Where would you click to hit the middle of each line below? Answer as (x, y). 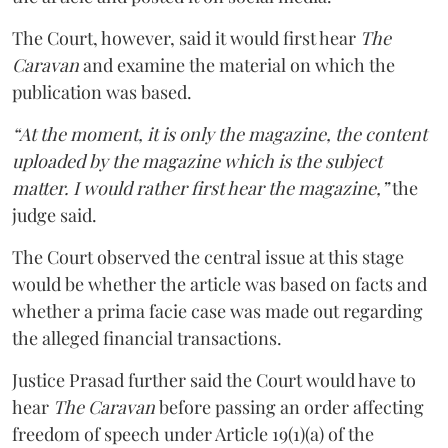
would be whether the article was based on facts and (219, 284)
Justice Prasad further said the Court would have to (214, 380)
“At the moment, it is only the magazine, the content (219, 134)
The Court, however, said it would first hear (186, 38)
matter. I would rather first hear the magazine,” (200, 188)
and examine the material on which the (237, 65)
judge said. (56, 215)
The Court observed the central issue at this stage (208, 257)
